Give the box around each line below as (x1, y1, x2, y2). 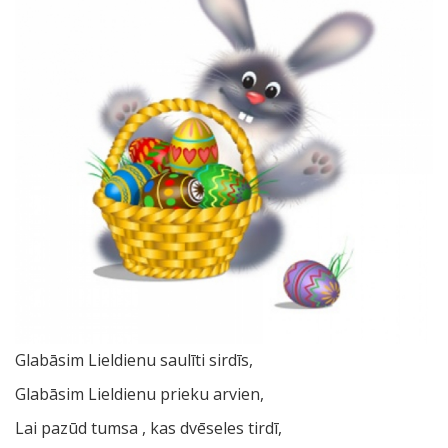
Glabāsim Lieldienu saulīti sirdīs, (15, 348, 253, 371)
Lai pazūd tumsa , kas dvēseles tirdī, (15, 416, 282, 439)
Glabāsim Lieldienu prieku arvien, (15, 382, 264, 405)
